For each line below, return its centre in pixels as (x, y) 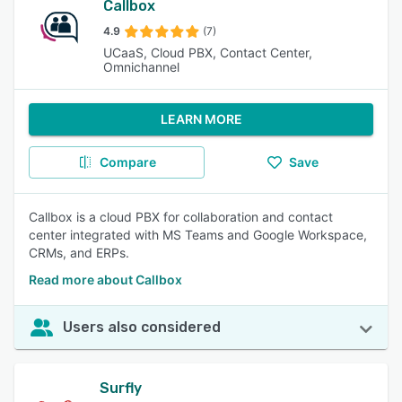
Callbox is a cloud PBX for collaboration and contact (181, 217)
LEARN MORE (201, 119)
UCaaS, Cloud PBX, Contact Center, (208, 52)
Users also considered (142, 327)
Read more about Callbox (105, 280)
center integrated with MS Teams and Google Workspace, (198, 235)
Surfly (121, 388)
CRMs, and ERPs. (79, 253)
